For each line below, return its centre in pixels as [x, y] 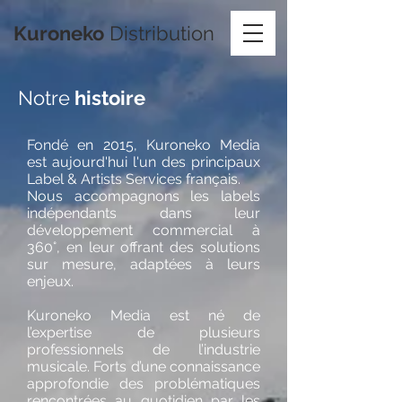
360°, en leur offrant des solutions [144, 247]
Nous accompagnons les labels [144, 196]
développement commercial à [144, 230]
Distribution [159, 33]
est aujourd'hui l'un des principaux [144, 162]
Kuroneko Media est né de [144, 315]
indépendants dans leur [144, 213]
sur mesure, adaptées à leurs [144, 264]
